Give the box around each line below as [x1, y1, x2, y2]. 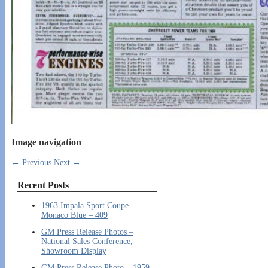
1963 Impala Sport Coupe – [41, 201, 135, 211]
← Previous [11, 158, 51, 167]
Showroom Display [41, 246, 106, 256]
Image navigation [11, 136, 81, 148]
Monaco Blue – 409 [41, 211, 108, 220]
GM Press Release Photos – [41, 227, 133, 237]
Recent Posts [17, 179, 69, 191]
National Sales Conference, [41, 237, 133, 246]
